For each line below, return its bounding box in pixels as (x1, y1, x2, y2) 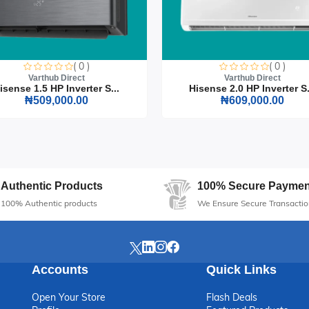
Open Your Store (32, 290, 106, 303)
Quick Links (206, 262, 277, 277)
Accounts (32, 262, 88, 277)
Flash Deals (206, 290, 258, 303)
